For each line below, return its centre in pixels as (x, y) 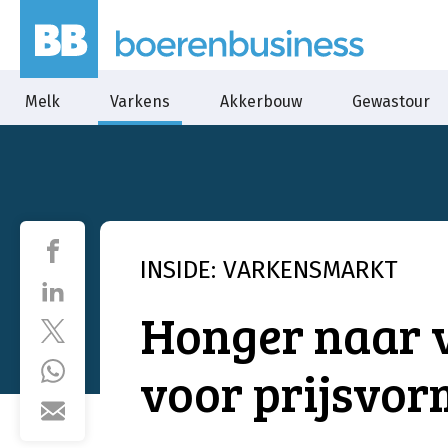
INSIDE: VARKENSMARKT (269, 269)
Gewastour (391, 101)
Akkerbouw (261, 101)
